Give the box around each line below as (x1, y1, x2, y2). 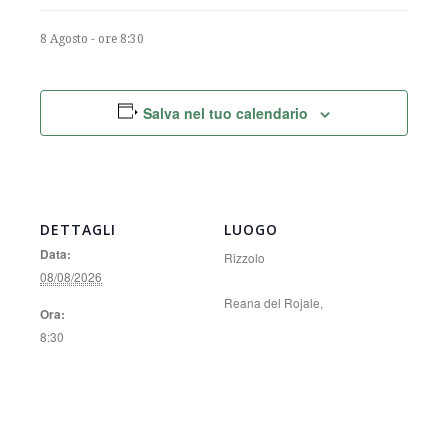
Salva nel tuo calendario (143, 103, 309, 123)
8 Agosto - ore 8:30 (40, 32, 144, 46)
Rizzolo (224, 249, 265, 266)
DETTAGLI (40, 220, 116, 239)
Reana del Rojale (224, 294, 320, 311)
